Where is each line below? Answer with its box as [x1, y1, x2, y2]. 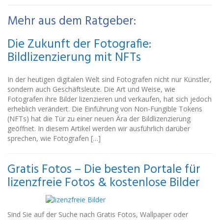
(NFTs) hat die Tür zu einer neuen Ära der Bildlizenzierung [7, 114, 191, 123]
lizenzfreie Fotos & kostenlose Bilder [7, 173, 200, 193]
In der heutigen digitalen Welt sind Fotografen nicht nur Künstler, [7, 75, 212, 84]
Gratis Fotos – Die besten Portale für [7, 160, 200, 180]
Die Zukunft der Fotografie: [7, 35, 151, 55]
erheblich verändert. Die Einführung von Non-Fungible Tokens [7, 104, 202, 113]
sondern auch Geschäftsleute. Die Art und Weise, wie [7, 84, 175, 94]
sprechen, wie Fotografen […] [7, 134, 101, 143]
